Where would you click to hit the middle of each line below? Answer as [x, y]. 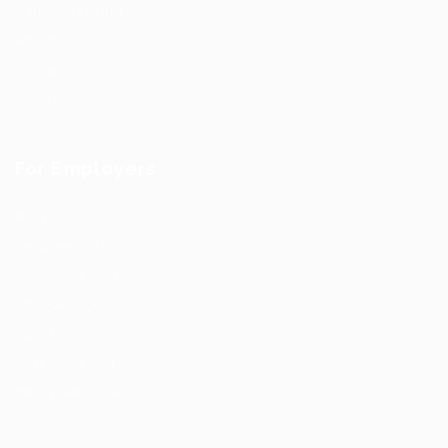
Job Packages [61, 304]
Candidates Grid [68, 11]
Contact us [52, 69]
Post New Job [62, 217]
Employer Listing [71, 246]
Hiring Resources [71, 391]
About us [45, 40]
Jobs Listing [54, 333]
